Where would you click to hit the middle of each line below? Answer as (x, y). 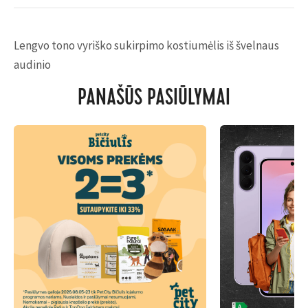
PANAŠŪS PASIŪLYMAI (154, 100)
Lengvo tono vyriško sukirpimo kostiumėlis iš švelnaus (146, 45)
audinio (32, 65)
